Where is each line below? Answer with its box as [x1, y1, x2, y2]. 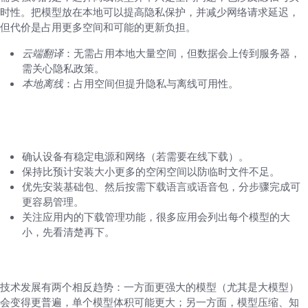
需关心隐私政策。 [22, 61, 104, 76]
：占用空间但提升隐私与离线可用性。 [63, 76, 239, 91]
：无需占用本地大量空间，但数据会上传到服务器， [63, 46, 300, 60]
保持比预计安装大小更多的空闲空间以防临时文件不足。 [22, 164, 280, 179]
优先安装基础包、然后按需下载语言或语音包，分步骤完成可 [22, 179, 300, 194]
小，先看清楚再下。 [22, 225, 115, 239]
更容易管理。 [22, 195, 84, 209]
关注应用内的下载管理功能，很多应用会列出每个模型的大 [22, 210, 290, 224]
